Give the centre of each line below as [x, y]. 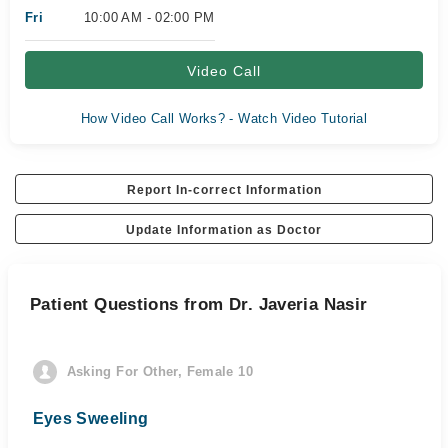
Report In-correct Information [224, 190]
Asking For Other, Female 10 [160, 371]
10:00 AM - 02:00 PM [149, 17]
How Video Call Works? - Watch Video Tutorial [224, 118]
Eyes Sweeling [90, 418]
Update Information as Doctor [224, 230]
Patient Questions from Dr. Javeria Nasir [199, 304]
